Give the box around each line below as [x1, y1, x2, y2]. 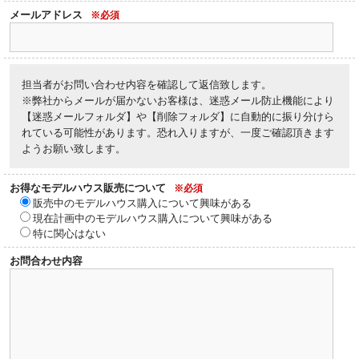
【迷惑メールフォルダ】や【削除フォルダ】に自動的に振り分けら [22, 109, 334, 123]
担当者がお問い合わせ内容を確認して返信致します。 [22, 77, 272, 91]
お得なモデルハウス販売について [10, 180, 166, 194]
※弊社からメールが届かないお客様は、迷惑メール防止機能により [22, 93, 334, 107]
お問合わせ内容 [10, 253, 83, 267]
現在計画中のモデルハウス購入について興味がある [33, 211, 272, 224]
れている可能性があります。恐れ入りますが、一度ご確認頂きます [22, 125, 334, 139]
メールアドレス [10, 7, 83, 21]
